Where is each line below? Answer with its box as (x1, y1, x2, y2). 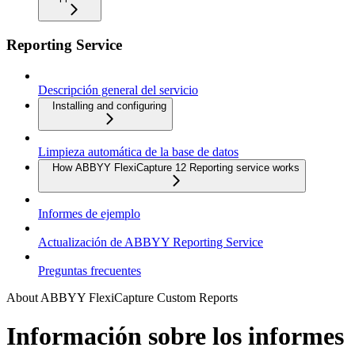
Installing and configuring (52, 99, 166, 112)
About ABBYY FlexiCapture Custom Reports (6, 290, 238, 304)
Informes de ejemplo (38, 206, 140, 220)
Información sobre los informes (6, 322, 344, 351)
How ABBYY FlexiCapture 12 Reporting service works (52, 161, 300, 174)
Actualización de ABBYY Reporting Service (38, 235, 263, 249)
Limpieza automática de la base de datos (38, 144, 239, 158)
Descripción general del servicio (38, 82, 198, 97)
